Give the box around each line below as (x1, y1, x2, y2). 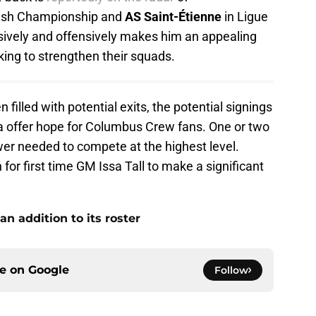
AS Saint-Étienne (125, 9, 221, 25)
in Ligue (221, 9, 268, 25)
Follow (214, 264, 248, 277)
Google (28, 263, 69, 277)
